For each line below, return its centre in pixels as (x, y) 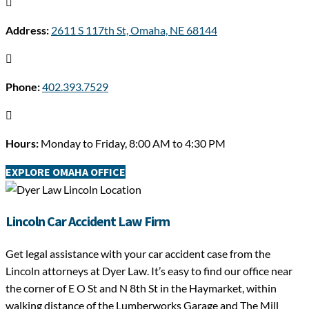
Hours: (23, 143)
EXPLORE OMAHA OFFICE (66, 172)
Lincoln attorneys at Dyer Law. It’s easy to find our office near (149, 271)
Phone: (24, 87)
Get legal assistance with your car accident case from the (138, 254)
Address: (28, 30)
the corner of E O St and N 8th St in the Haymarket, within (141, 288)
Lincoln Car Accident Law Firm (88, 221)
